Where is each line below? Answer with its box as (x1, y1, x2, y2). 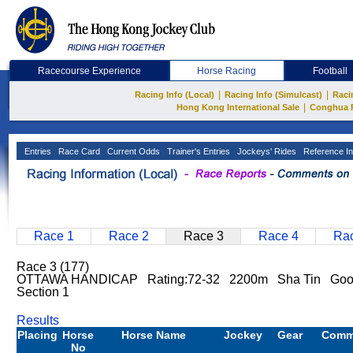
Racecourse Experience (37, 65, 141, 76)
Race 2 (108, 229, 149, 243)
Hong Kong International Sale (176, 102, 299, 112)
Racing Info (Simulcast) (225, 90, 322, 99)
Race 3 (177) (17, 260, 89, 273)
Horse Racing (197, 65, 257, 76)
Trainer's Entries (165, 147, 230, 156)
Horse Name (121, 329, 186, 341)
